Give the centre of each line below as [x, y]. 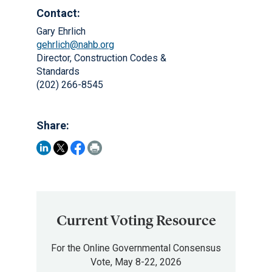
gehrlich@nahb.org [75, 45]
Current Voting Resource [136, 220]
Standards [58, 71]
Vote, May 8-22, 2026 [136, 262]
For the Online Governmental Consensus [136, 248]
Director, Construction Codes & [101, 58]
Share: [53, 125]
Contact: [58, 13]
